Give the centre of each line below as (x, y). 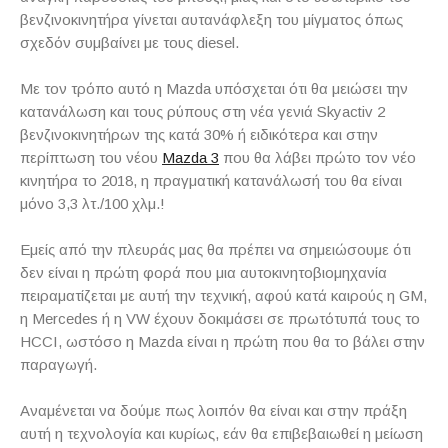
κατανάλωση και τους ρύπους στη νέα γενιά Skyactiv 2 (202, 112)
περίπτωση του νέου (91, 158)
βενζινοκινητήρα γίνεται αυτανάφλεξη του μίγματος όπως (211, 20)
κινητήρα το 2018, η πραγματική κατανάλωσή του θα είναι (211, 181)
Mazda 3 (190, 158)
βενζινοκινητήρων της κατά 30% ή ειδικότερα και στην (199, 135)
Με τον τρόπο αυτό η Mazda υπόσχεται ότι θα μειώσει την (214, 89)
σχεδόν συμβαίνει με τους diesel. (129, 43)
